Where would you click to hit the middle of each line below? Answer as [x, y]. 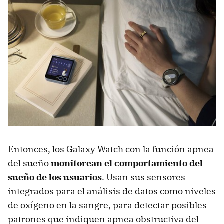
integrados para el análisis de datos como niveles [112, 191]
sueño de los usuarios [55, 177]
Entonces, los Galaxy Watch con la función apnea [111, 149]
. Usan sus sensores [144, 177]
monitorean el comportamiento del [127, 163]
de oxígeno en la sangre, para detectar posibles [107, 205]
